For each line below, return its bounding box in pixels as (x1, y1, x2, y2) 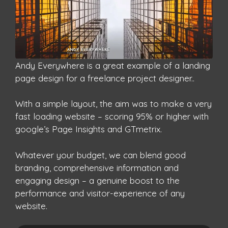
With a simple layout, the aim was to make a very (15, 98, 212, 109)
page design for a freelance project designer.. (15, 72, 194, 83)
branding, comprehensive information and (15, 162, 179, 173)
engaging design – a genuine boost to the (15, 175, 180, 186)
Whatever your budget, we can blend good (15, 149, 186, 160)
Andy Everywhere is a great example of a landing (15, 60, 210, 71)
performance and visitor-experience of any (15, 187, 185, 198)
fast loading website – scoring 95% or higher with (15, 111, 209, 122)
